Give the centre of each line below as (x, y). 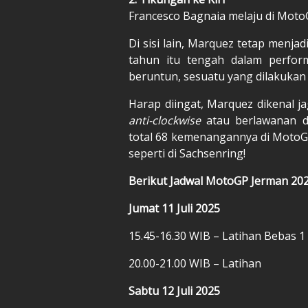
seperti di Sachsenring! (187, 153)
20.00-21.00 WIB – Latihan (195, 263)
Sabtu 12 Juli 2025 (174, 290)
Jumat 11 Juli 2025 (174, 208)
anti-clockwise (168, 120)
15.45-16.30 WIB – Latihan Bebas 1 (217, 235)
